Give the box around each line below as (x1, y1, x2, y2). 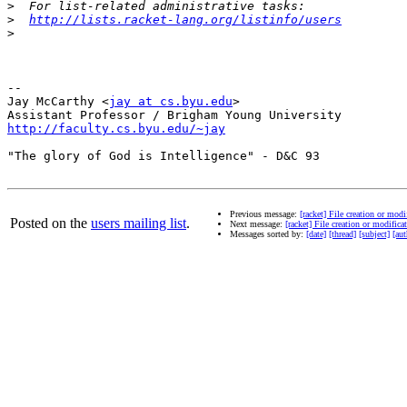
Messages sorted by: (230, 229, 306, 240)
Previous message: (230, 209, 300, 220)
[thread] (329, 229, 356, 240)
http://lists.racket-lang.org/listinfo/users (29, 13, 342, 27)
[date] (306, 229, 326, 240)
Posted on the (10, 215, 91, 232)
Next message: (230, 219, 285, 230)
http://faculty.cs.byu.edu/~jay (7, 122, 225, 136)
